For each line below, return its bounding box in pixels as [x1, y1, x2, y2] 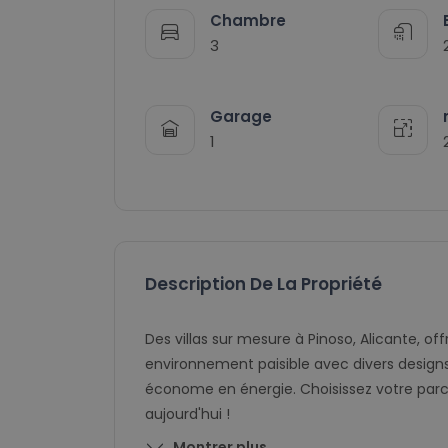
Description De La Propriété [145, 272, 382, 297]
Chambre [210, 9, 286, 31]
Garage [210, 105, 272, 127]
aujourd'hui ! [145, 404, 230, 425]
